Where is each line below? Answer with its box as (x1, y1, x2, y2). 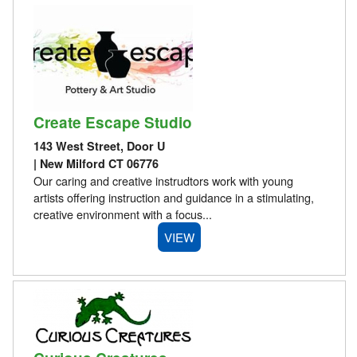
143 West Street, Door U (33, 137, 165, 154)
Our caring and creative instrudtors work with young (33, 171, 293, 189)
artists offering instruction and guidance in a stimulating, (33, 188, 314, 206)
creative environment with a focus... (33, 205, 212, 222)
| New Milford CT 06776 (33, 155, 159, 171)
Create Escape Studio (33, 112, 192, 133)
